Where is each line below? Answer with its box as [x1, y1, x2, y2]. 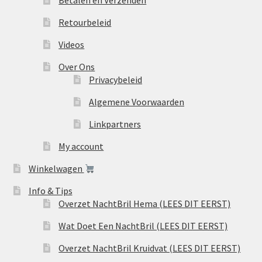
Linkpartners [89, 118, 142, 130]
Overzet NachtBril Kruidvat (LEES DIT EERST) [58, 242, 241, 254]
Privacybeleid [89, 74, 143, 86]
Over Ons [58, 61, 95, 73]
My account [58, 140, 104, 153]
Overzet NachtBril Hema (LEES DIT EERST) [58, 198, 231, 210]
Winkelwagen [28, 163, 84, 175]
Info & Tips [28, 185, 73, 197]
